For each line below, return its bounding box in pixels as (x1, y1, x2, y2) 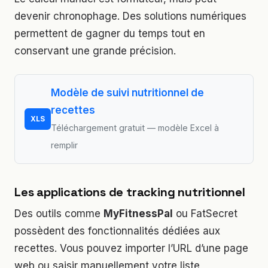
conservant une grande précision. (14, 44, 176, 57)
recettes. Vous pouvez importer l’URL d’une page (14, 242, 248, 254)
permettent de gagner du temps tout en (14, 27, 205, 39)
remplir (51, 139, 78, 150)
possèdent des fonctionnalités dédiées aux (14, 224, 220, 237)
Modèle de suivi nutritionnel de (51, 86, 204, 99)
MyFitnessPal (103, 207, 173, 220)
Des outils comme (14, 207, 103, 220)
